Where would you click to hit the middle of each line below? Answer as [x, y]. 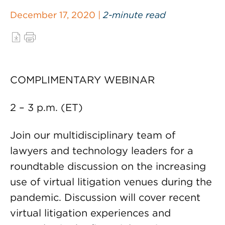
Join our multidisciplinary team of [93, 135]
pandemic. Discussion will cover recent [105, 197]
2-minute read [134, 15]
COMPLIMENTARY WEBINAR [82, 80]
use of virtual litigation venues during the [111, 182]
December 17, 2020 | [57, 15]
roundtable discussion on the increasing [108, 166]
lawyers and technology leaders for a [102, 151]
